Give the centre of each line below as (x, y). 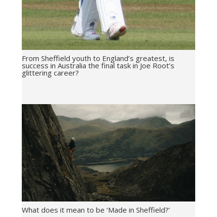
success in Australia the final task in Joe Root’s (98, 66)
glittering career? (50, 73)
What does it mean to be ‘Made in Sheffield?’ (96, 209)
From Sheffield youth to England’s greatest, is (98, 58)
